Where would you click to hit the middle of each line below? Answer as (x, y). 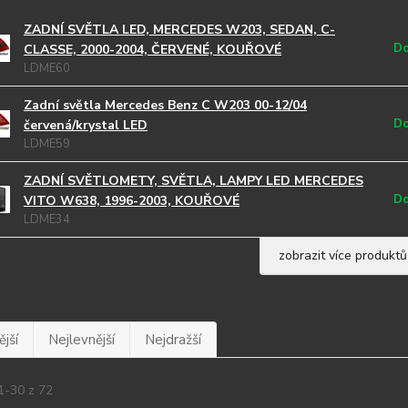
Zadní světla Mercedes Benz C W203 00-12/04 (165, 105)
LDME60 (46, 68)
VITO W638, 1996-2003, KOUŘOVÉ (131, 201)
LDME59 (46, 144)
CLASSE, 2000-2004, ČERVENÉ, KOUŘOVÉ (152, 50)
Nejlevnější (81, 340)
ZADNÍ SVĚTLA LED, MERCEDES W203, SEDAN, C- (179, 30)
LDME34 (46, 219)
